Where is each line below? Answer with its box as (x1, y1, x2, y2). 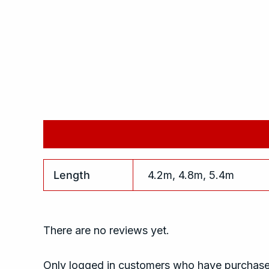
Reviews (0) (174, 128, 237, 141)
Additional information (43, 128, 160, 141)
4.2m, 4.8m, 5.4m (148, 169, 235, 182)
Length (53, 169, 91, 182)
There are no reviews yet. (43, 223, 169, 237)
